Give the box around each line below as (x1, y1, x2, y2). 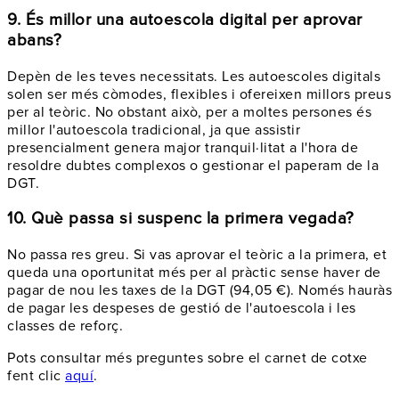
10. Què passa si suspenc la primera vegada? (7, 208, 354, 230)
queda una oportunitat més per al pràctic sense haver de (7, 264, 381, 281)
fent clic (7, 367, 65, 385)
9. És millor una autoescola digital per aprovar (7, 9, 362, 30)
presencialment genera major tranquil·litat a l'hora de (7, 138, 358, 157)
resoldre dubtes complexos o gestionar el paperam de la (7, 156, 379, 175)
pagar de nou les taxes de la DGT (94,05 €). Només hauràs (7, 281, 392, 299)
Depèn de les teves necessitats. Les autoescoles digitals (7, 67, 380, 85)
